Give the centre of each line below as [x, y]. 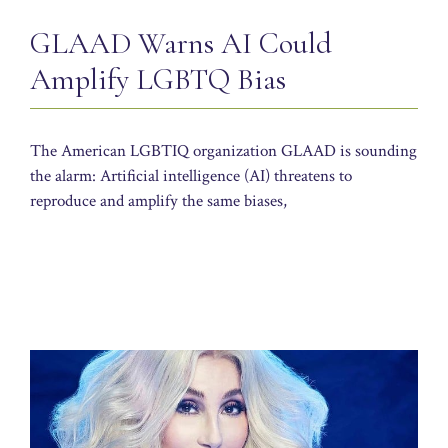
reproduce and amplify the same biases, [158, 201]
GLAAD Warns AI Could [181, 44]
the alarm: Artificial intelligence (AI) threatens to [191, 176]
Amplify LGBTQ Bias [158, 80]
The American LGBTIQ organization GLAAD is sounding [223, 151]
